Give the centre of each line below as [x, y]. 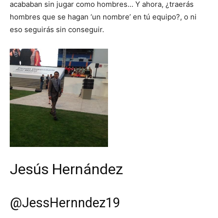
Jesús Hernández [66, 169]
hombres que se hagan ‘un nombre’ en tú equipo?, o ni [103, 17]
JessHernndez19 [71, 203]
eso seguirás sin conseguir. [57, 29]
